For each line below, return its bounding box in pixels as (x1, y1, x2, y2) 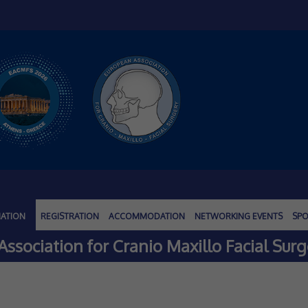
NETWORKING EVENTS (195, 211, 283, 221)
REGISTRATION (41, 211, 99, 221)
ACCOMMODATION (109, 211, 185, 221)
